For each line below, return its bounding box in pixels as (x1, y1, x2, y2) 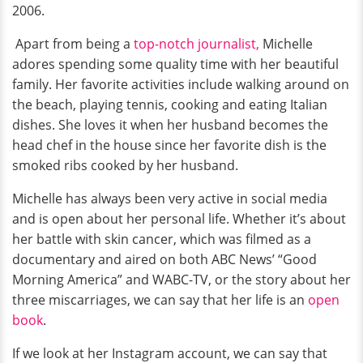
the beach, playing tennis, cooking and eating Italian (12, 96, 327, 114)
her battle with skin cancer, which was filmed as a (12, 230, 311, 249)
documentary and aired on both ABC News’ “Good (12, 250, 317, 269)
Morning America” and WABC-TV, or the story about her (12, 271, 351, 289)
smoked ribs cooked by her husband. (12, 156, 238, 175)
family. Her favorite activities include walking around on (12, 75, 349, 94)
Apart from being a (12, 35, 130, 53)
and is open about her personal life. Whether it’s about (12, 210, 346, 228)
